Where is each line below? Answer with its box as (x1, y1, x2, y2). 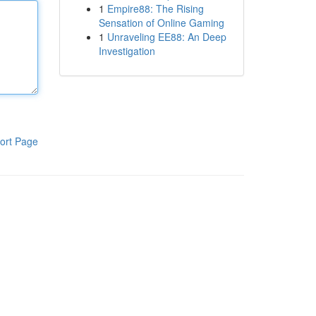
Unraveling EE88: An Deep (107, 30, 226, 44)
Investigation (98, 44, 155, 58)
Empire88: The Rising (107, 1, 204, 16)
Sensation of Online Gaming (98, 16, 224, 30)
